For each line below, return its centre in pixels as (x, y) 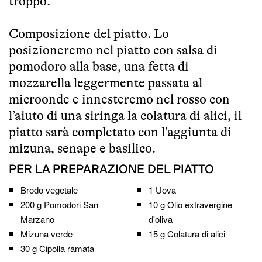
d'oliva (161, 219)
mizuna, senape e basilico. (82, 148)
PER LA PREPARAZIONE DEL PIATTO (111, 169)
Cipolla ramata (67, 248)
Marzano (37, 219)
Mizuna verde (46, 233)
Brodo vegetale (49, 189)
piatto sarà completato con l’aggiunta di (120, 132)
